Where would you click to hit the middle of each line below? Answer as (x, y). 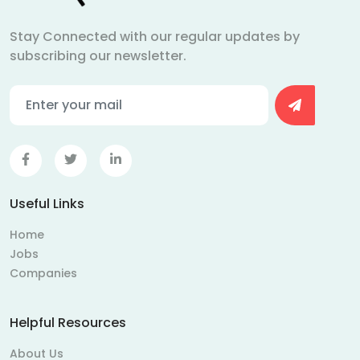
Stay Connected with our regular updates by (155, 36)
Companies (43, 273)
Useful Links (47, 203)
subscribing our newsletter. (98, 55)
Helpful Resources (68, 322)
